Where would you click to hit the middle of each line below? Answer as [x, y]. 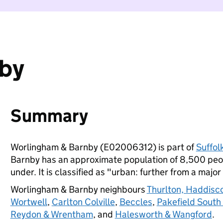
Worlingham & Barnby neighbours [78, 189]
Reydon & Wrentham [52, 214]
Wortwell [29, 202]
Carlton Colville [83, 202]
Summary [49, 116]
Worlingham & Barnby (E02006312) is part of [103, 147]
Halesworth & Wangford [163, 214]
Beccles [136, 202]
